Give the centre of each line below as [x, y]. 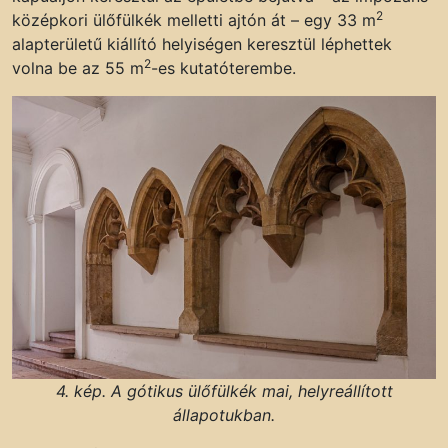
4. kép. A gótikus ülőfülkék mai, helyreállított [224, 391]
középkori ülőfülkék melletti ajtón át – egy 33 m [194, 20]
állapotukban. [224, 415]
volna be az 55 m [78, 68]
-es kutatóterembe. [223, 68]
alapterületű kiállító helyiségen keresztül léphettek [202, 44]
